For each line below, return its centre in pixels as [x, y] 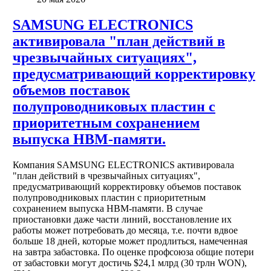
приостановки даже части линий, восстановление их [122, 219]
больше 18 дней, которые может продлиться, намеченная [130, 241]
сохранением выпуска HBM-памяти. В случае [107, 208]
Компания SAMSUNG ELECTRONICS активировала [123, 165]
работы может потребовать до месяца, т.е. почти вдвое [125, 230]
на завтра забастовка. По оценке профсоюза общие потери [133, 252]
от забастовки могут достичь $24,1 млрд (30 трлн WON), [129, 263]
